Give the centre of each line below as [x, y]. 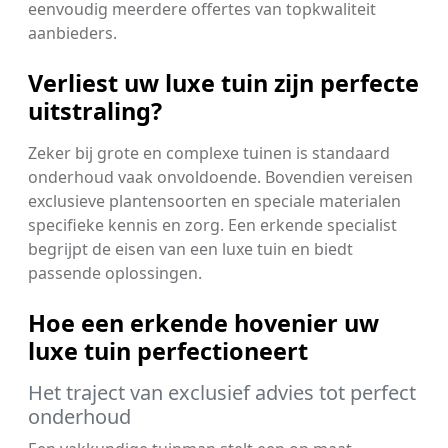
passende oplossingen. [115, 273]
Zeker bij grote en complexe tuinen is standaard [209, 153]
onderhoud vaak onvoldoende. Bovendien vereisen [220, 177]
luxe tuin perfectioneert [168, 351]
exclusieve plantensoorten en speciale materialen [214, 201]
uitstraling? [95, 111]
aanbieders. [72, 33]
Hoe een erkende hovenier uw [203, 323]
